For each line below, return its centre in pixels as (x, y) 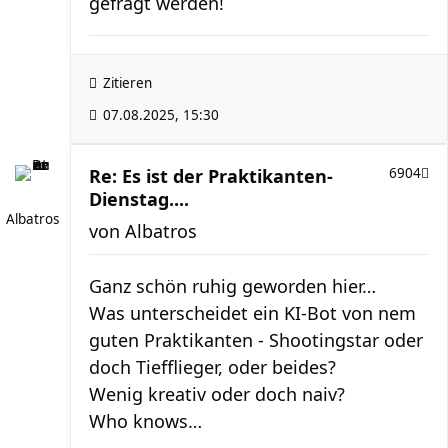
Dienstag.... (139, 199)
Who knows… (145, 421)
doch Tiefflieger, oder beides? (212, 367)
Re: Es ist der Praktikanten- (211, 176)
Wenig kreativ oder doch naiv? (217, 394)
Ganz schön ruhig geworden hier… (232, 286)
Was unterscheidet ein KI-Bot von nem (252, 313)
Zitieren (127, 83)
